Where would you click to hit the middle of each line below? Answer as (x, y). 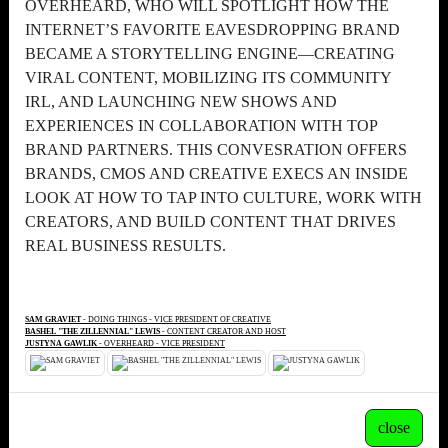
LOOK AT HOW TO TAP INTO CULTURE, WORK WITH (223, 197)
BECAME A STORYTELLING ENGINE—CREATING (210, 53)
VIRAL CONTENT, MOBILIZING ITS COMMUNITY (208, 77)
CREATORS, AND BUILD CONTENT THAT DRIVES (210, 221)
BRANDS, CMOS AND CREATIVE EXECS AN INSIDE (216, 173)
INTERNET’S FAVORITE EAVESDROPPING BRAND (212, 29)
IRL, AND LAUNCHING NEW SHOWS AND (181, 101)
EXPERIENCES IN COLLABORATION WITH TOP (201, 125)
